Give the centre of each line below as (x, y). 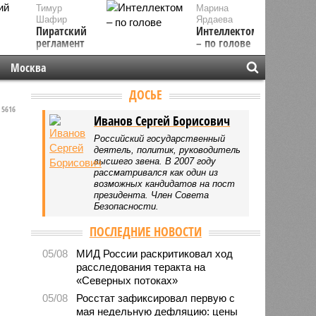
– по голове (224, 43)
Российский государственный (160, 138)
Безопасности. (127, 206)
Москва (28, 68)
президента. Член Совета (152, 195)
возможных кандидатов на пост (165, 183)
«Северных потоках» (127, 280)
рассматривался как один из (156, 172)
